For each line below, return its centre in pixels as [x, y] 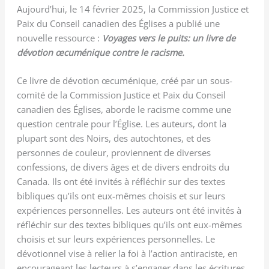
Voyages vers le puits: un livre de [168, 38]
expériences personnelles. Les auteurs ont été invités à [129, 210]
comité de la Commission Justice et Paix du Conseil [121, 95]
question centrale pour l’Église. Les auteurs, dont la [121, 124]
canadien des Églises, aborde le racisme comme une [124, 110]
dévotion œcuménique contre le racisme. [100, 52]
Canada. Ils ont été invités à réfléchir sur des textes [121, 182]
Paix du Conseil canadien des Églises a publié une [118, 23]
